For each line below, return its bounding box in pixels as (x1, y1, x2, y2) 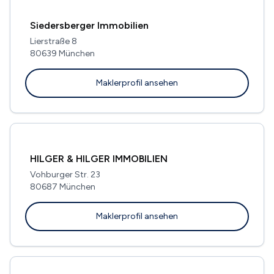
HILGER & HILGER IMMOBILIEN (30, 152, 168, 165)
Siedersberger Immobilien (30, 19, 149, 31)
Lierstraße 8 (30, 35, 77, 46)
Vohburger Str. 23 (30, 169, 100, 180)
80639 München (30, 48, 95, 59)
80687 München (30, 181, 95, 192)
